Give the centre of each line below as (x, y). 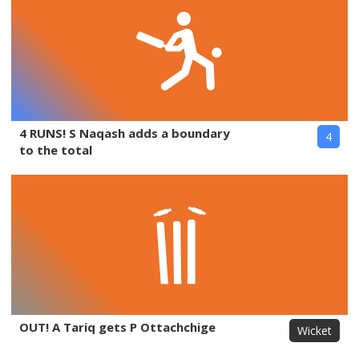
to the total (56, 150)
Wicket (315, 331)
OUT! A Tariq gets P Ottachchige (117, 327)
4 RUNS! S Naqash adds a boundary (125, 133)
